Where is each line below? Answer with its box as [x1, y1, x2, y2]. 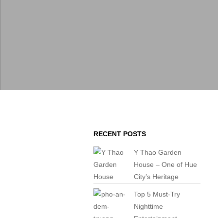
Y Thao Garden [134, 148, 182, 156]
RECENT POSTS [93, 130, 146, 138]
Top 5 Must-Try [134, 190, 181, 198]
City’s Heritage [134, 173, 179, 181]
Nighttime [134, 202, 163, 210]
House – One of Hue [134, 161, 198, 168]
